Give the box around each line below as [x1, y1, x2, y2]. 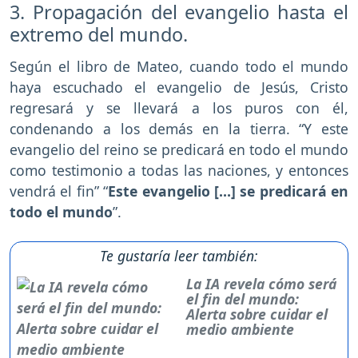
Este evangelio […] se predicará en [108, 181, 348, 201]
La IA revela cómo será [185, 274, 336, 294]
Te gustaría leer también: [100, 246, 258, 266]
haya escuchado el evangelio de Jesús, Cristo [10, 78, 348, 97]
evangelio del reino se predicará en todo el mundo [10, 140, 348, 160]
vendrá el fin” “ [10, 181, 109, 201]
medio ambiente [185, 320, 294, 340]
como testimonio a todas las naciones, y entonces [10, 161, 348, 181]
